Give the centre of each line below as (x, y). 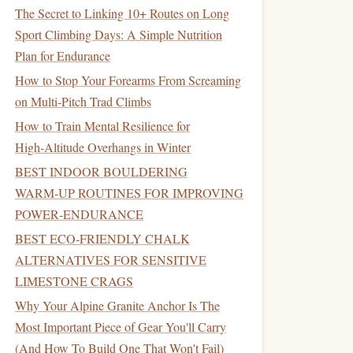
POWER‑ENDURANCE (79, 214)
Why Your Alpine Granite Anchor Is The (117, 305)
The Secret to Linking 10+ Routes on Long (122, 13)
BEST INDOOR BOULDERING (101, 171)
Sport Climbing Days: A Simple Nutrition (119, 34)
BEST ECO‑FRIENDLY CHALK (102, 238)
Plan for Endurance (63, 56)
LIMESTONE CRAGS (74, 281)
